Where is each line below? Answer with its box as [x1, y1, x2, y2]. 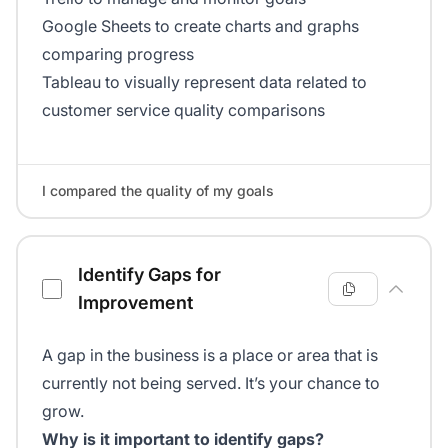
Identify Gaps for [78, 264, 221, 286]
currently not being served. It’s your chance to [42, 373, 380, 394]
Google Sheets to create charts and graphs [42, 16, 359, 37]
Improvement [78, 292, 193, 314]
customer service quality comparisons [42, 100, 325, 121]
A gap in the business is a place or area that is [42, 345, 378, 366]
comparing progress [42, 44, 194, 65]
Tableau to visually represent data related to [42, 72, 367, 93]
